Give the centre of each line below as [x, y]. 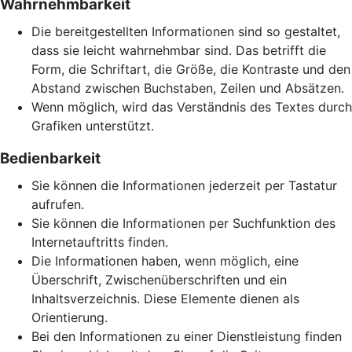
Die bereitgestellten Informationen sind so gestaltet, [186, 31]
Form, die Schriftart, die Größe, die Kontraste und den [191, 69]
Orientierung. [70, 317]
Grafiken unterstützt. [93, 126]
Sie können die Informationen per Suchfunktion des [183, 223]
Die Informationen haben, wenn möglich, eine [165, 261]
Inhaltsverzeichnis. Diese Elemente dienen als [165, 299]
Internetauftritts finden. [100, 242]
